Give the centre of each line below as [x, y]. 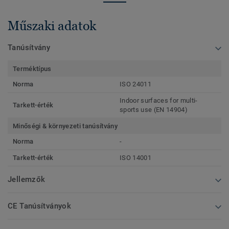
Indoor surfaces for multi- [159, 101]
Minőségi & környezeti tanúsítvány [65, 126]
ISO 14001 [135, 158]
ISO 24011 [135, 84]
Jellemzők [27, 180]
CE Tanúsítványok [40, 206]
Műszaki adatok [52, 26]
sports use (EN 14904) [154, 110]
